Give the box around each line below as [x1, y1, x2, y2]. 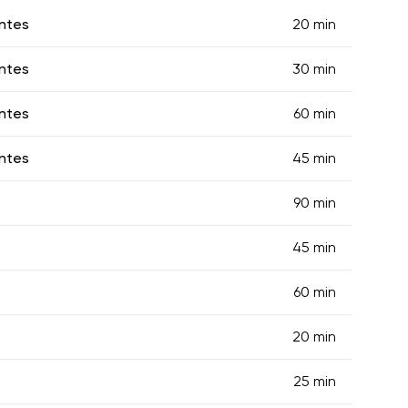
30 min [292, 59, 336, 77]
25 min [293, 372, 336, 390]
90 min [293, 193, 336, 211]
